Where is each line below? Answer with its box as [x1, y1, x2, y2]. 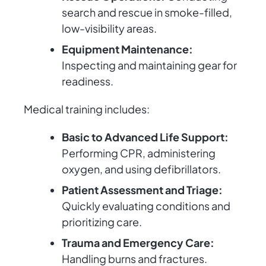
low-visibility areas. [62, 21, 157, 36]
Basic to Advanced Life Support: [62, 130, 229, 144]
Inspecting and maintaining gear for [62, 58, 237, 72]
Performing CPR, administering [62, 146, 216, 160]
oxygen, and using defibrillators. [62, 162, 221, 176]
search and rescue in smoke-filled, [62, 5, 232, 20]
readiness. [62, 74, 113, 88]
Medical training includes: [24, 102, 150, 116]
